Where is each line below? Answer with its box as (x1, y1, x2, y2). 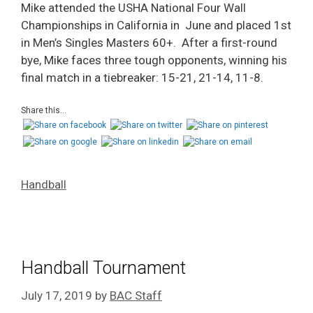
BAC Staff (110, 288, 162, 303)
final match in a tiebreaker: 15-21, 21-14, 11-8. (21, 70, 263, 85)
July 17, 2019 (21, 288, 92, 303)
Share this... (21, 105, 66, 115)
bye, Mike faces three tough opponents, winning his (21, 52, 287, 67)
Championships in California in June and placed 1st (21, 17, 291, 32)
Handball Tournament (21, 258, 186, 278)
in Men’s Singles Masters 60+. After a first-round (21, 35, 277, 50)
